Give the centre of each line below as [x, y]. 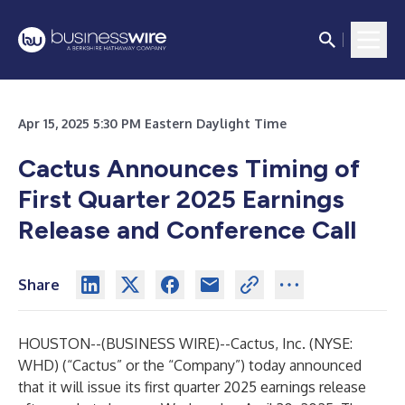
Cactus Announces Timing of [189, 168]
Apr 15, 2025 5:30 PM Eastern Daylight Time [152, 123]
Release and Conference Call [187, 230]
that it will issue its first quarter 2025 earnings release [192, 387]
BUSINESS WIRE [160, 344]
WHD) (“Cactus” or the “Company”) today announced [190, 365]
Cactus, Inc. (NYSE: [292, 344]
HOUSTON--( [62, 344]
